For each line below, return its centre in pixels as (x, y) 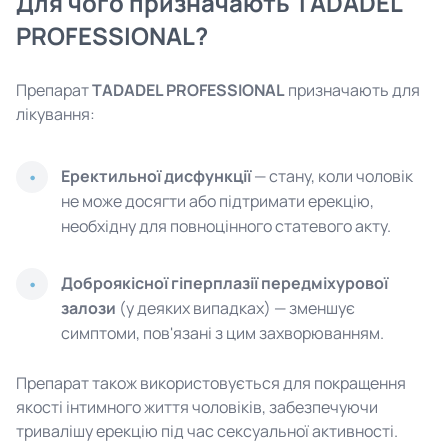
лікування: (55, 114)
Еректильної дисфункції (156, 176)
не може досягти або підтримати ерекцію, (217, 201)
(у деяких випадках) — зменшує (235, 308)
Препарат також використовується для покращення (211, 383)
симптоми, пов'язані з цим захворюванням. (222, 333)
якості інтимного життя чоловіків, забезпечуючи (197, 407)
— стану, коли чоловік (332, 176)
